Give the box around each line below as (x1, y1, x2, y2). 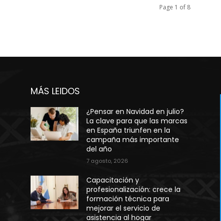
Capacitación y (86, 175, 140, 185)
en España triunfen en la (86, 125, 171, 135)
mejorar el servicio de (86, 203, 161, 213)
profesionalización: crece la (86, 184, 181, 194)
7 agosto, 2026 (86, 157, 129, 165)
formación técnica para (86, 194, 170, 204)
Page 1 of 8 (159, 3, 190, 11)
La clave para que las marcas (86, 116, 188, 126)
